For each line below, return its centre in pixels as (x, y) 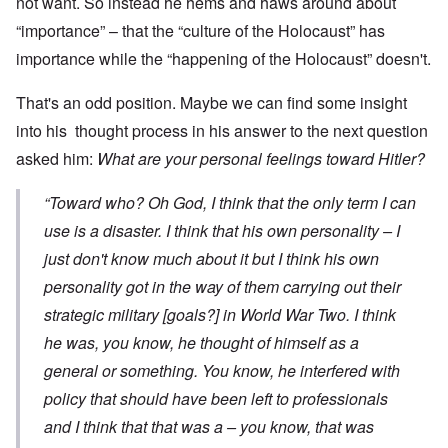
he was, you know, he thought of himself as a (201, 343)
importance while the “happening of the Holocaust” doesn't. (223, 59)
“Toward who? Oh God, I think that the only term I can (230, 203)
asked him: (56, 159)
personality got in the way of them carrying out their (222, 287)
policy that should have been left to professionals (216, 399)
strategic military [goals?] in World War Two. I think (220, 315)
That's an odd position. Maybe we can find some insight (211, 103)
